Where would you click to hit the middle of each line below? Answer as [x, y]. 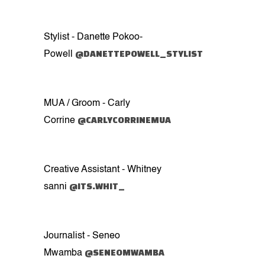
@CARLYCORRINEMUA [124, 119]
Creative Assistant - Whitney [103, 169]
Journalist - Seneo [82, 236]
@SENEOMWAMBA [125, 252]
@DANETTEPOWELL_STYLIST [139, 53]
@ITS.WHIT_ [97, 186]
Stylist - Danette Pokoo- [93, 37]
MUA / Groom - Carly [87, 103]
